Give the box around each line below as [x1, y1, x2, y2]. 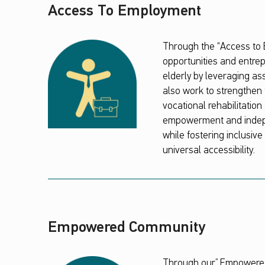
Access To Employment [47, 4, 201, 20]
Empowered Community [47, 221, 205, 236]
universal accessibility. [162, 146, 255, 156]
